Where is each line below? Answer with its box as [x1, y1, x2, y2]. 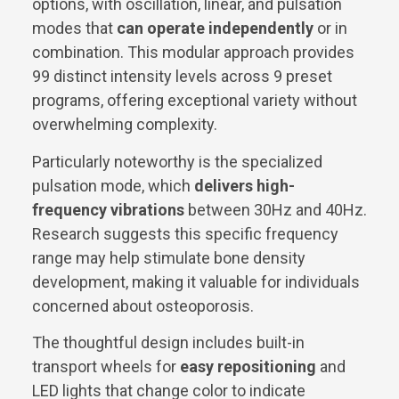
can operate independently [117, 19, 313, 38]
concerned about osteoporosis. [32, 296, 254, 315]
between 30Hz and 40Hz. [184, 199, 367, 219]
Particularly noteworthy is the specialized [32, 151, 322, 171]
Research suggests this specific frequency [32, 224, 338, 243]
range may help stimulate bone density [32, 248, 305, 267]
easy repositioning [180, 356, 316, 376]
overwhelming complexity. [32, 115, 217, 134]
